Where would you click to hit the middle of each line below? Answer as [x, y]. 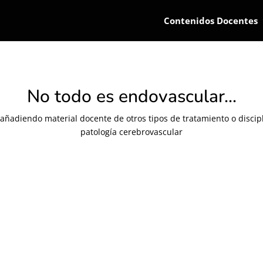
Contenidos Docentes [211, 21]
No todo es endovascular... [131, 97]
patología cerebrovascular [131, 132]
